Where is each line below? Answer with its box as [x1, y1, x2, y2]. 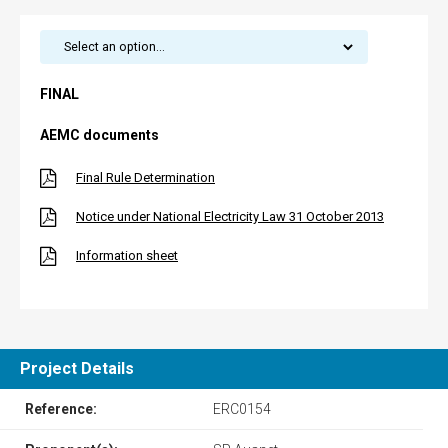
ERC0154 [212, 400, 271, 417]
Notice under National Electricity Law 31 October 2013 [76, 208, 384, 224]
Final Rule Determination [76, 169, 215, 185]
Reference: [25, 400, 97, 417]
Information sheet [76, 247, 178, 263]
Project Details [20, 358, 134, 378]
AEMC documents [40, 126, 159, 143]
